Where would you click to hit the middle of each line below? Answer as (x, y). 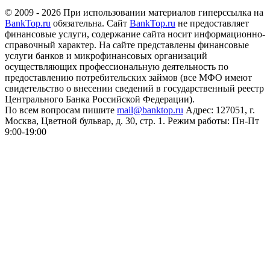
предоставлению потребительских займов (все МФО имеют (128, 77)
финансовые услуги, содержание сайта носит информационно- (135, 34)
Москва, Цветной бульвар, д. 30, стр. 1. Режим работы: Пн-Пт (132, 121)
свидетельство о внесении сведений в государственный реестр (134, 88)
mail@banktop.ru (150, 110)
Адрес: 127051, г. (219, 110)
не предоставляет (212, 23)
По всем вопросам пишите (61, 110)
